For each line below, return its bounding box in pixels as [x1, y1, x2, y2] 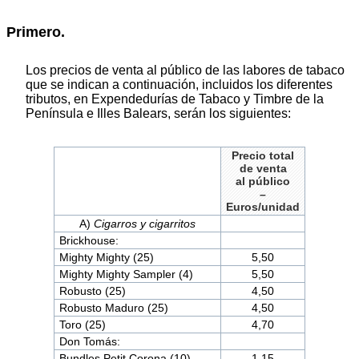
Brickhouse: [58, 233, 119, 247]
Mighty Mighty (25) [58, 250, 154, 264]
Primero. [6, 24, 65, 41]
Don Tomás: [58, 334, 120, 348]
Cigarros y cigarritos [94, 216, 196, 230]
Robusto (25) [58, 284, 126, 297]
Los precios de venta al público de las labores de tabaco [26, 63, 345, 77]
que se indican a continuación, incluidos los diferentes [26, 77, 333, 91]
